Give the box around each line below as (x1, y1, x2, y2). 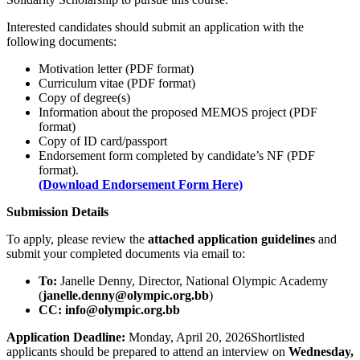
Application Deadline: (6, 330, 125, 345)
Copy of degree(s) (39, 91, 130, 105)
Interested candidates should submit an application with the (6, 20, 304, 35)
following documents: (6, 35, 117, 49)
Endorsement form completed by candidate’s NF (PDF (39, 149, 315, 163)
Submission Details (6, 205, 108, 219)
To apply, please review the (6, 232, 148, 247)
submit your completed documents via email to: (6, 247, 245, 261)
